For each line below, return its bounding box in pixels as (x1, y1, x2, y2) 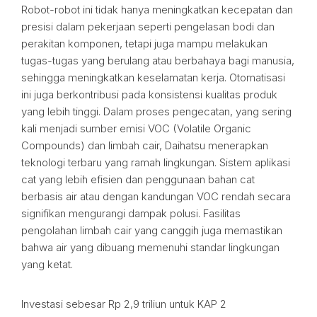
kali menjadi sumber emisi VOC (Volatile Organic (21, 122, 251, 135)
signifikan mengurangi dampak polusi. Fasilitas (21, 207, 241, 220)
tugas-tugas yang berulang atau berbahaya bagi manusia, (21, 54, 294, 67)
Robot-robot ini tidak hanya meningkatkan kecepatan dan (21, 3, 293, 16)
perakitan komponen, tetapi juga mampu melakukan (21, 37, 267, 50)
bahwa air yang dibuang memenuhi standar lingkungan (21, 241, 279, 254)
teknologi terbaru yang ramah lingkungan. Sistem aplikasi (21, 156, 290, 169)
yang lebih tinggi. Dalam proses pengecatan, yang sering (21, 105, 292, 118)
